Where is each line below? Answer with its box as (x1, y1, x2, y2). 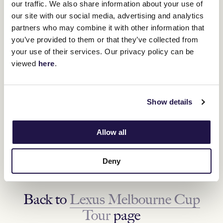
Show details (147, 98, 193, 106)
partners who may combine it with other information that (11, 23, 205, 32)
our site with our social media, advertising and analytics (11, 11, 204, 20)
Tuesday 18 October (20, 140, 83, 150)
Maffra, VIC (20, 119, 69, 131)
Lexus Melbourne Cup (69, 191, 200, 208)
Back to (23, 191, 70, 208)
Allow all (97, 127, 126, 136)
